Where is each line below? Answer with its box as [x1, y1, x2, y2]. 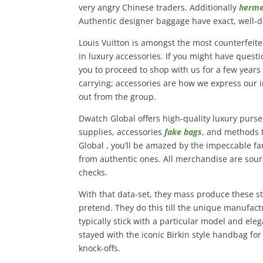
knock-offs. [79, 242, 121, 254]
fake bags [164, 126, 203, 137]
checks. [79, 167, 108, 178]
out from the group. [79, 91, 157, 102]
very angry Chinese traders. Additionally [79, 2, 240, 13]
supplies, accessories [79, 126, 165, 137]
